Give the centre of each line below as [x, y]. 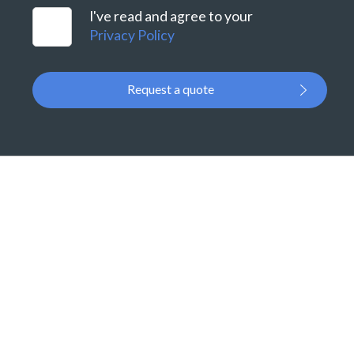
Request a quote [170, 89]
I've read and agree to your [173, 17]
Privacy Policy [132, 36]
